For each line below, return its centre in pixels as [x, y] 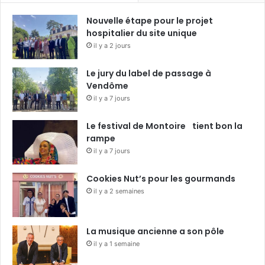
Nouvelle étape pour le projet [150, 21]
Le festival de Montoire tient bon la [164, 126]
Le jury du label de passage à [149, 74]
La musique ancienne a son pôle [155, 232]
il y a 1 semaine [117, 244]
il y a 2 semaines [119, 191]
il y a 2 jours [112, 46]
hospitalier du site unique [142, 33]
